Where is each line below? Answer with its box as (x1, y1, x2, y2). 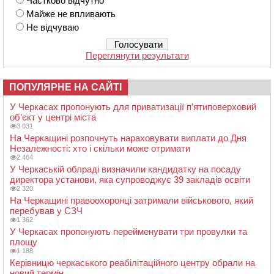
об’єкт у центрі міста (10, 112, 96, 123)
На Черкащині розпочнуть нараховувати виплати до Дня (10, 133, 246, 144)
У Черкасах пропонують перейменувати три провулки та (10, 226, 247, 237)
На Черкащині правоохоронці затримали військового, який (10, 195, 253, 206)
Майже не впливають (26, 9, 116, 20)
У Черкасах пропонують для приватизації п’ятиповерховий (10, 102, 256, 113)
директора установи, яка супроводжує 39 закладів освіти (10, 174, 250, 185)
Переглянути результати (85, 50, 189, 61)
